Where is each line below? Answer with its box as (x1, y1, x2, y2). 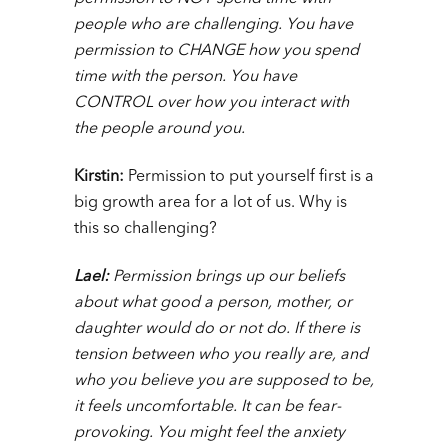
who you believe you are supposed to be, (74, 373, 374, 390)
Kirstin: (74, 169, 124, 186)
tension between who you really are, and (74, 347, 368, 364)
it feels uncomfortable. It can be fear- (74, 399, 341, 416)
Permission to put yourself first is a (124, 169, 374, 186)
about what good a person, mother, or (74, 295, 352, 312)
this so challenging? (74, 221, 217, 238)
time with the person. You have (74, 69, 297, 86)
